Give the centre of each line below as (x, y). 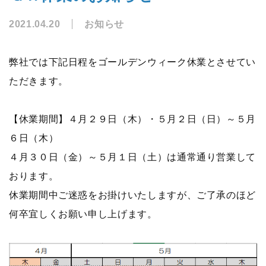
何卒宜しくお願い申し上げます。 (83, 214)
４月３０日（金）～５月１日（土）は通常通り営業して (132, 157)
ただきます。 (39, 81)
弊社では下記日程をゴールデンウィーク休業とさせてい (132, 62)
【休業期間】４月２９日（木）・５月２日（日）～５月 (133, 119)
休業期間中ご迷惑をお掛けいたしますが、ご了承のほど (132, 195)
